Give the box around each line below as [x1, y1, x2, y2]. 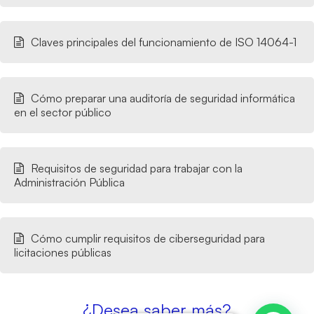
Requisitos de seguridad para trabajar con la [31, 161, 243, 176]
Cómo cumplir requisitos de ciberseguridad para [31, 231, 265, 246]
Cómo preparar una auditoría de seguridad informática [31, 91, 295, 106]
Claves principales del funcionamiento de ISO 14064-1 [31, 35, 296, 50]
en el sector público [14, 105, 111, 120]
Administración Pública [14, 175, 125, 190]
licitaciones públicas [14, 245, 111, 260]
